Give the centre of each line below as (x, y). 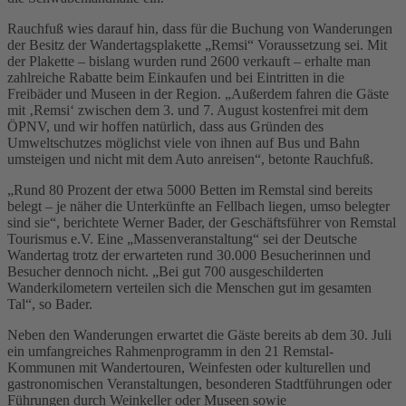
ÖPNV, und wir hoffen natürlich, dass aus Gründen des (165, 127)
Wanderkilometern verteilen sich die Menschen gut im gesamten (189, 288)
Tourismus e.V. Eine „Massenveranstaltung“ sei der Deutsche (182, 239)
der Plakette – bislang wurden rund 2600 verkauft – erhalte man (189, 62)
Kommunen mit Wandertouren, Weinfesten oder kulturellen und (189, 368)
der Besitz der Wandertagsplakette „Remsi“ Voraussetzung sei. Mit (197, 45)
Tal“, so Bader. (50, 304)
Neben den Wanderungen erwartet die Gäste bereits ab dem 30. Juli (199, 335)
